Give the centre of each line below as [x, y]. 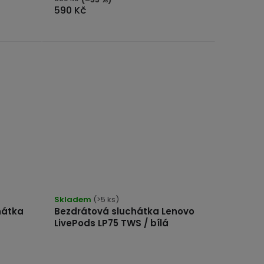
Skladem [73, 200]
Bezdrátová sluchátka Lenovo [124, 212]
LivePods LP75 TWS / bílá [111, 223]
